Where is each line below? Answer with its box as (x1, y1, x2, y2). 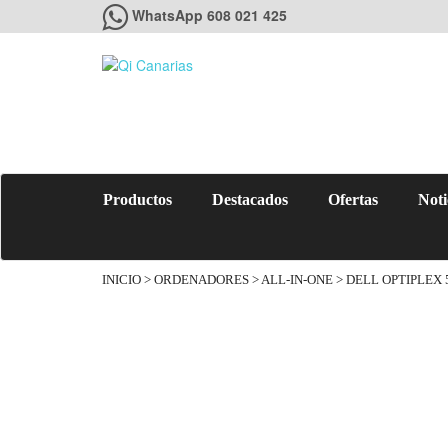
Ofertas (328, 191, 378, 208)
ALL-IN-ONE (261, 273, 333, 287)
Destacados (212, 191, 288, 208)
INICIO (102, 273, 141, 287)
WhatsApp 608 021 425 (132, 5, 287, 25)
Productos (103, 191, 172, 208)
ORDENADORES (154, 273, 249, 287)
